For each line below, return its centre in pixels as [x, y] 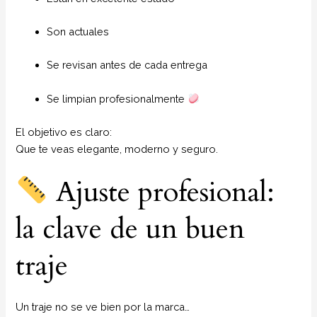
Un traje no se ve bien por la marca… [103, 307]
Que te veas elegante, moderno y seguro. [117, 149]
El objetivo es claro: [64, 132]
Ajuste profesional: [162, 192]
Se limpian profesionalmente [117, 98]
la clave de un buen [131, 229]
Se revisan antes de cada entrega [127, 65]
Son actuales [78, 31]
